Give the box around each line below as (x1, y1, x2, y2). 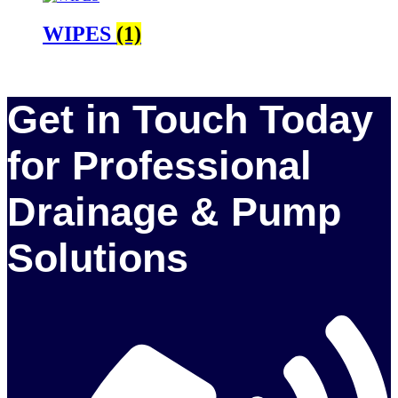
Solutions (7, 235, 188, 282)
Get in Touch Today (7, 97, 373, 143)
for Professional (7, 143, 312, 189)
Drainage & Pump (7, 189, 341, 235)
